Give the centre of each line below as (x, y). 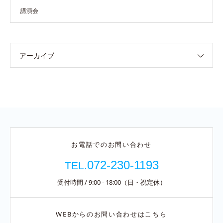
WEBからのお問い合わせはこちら (111, 214)
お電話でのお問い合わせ (111, 145)
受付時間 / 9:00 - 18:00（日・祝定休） (111, 182)
